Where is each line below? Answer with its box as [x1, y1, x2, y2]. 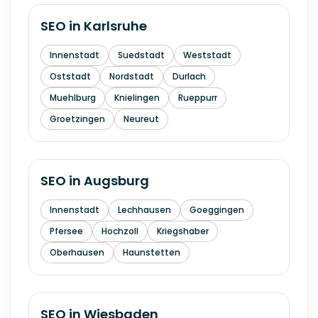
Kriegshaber [157, 225, 209, 237]
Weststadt [183, 49, 231, 61]
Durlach [172, 70, 206, 82]
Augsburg [84, 172, 149, 190]
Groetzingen [50, 113, 105, 125]
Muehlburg [50, 92, 96, 104]
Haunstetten [123, 246, 180, 258]
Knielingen [114, 92, 160, 104]
